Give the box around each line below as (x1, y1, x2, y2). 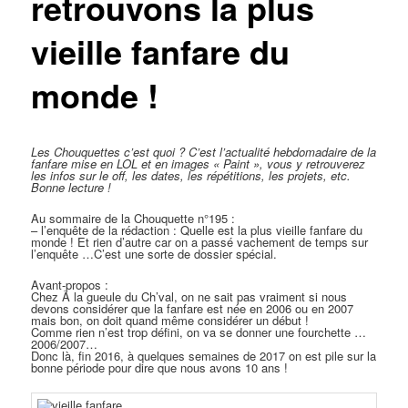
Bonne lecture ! (31, 178, 112, 196)
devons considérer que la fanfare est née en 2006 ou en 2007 (31, 300, 354, 318)
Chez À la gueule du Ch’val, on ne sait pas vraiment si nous (31, 288, 348, 306)
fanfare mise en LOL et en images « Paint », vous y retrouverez (31, 155, 366, 172)
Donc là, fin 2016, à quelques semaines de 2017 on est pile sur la (31, 347, 377, 365)
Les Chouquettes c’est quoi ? (31, 143, 186, 160)
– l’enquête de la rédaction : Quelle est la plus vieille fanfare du (31, 221, 363, 240)
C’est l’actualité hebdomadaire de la (189, 143, 377, 160)
